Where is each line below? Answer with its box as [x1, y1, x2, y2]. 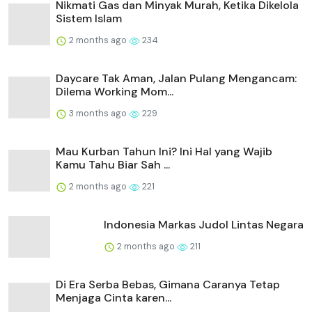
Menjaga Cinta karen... [56, 290, 171, 306]
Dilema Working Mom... [56, 84, 173, 100]
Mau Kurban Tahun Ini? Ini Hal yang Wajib [56, 144, 272, 159]
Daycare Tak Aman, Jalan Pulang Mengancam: [56, 71, 297, 86]
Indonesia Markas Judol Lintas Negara [104, 217, 304, 233]
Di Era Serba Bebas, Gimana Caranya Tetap [56, 277, 280, 292]
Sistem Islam [56, 11, 122, 26]
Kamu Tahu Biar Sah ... [56, 157, 170, 173]
